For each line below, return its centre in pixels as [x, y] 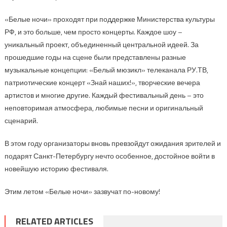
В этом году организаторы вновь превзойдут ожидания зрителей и [112, 143]
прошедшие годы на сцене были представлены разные [95, 57]
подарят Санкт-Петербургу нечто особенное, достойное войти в [109, 156]
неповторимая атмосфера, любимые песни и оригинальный [104, 107]
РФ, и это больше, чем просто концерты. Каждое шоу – [93, 31]
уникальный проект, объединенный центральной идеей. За [101, 44]
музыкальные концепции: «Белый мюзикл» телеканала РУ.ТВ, [106, 69]
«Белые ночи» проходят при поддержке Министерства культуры [109, 19]
